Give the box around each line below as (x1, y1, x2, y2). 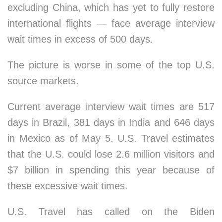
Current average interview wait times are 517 (7, 101, 215, 112)
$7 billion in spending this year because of (7, 165, 215, 175)
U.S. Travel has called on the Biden (7, 206, 215, 217)
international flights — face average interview (7, 18, 215, 29)
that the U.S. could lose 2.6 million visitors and (7, 149, 215, 160)
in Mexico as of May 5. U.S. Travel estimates (7, 133, 215, 144)
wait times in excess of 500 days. (7, 34, 153, 45)
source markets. (7, 75, 79, 86)
